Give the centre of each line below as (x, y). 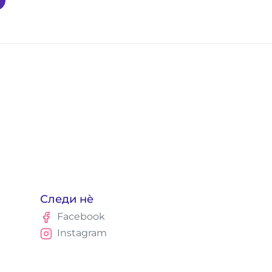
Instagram (82, 233)
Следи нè (67, 199)
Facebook (81, 216)
